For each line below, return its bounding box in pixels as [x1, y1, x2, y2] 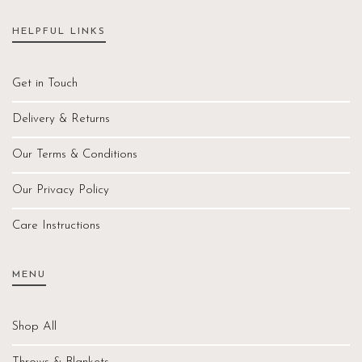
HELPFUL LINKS [12, 26, 106, 36]
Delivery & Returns [12, 112, 110, 125]
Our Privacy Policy [12, 183, 109, 196]
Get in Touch [12, 77, 78, 90]
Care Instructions [12, 219, 100, 232]
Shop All [12, 320, 57, 333]
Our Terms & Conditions [12, 148, 137, 161]
